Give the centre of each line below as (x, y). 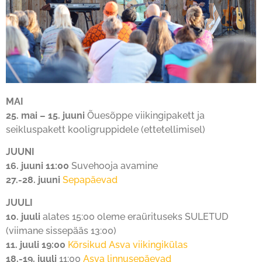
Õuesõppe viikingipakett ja (145, 115)
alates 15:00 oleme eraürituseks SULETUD (135, 216)
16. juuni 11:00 (37, 166)
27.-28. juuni (33, 180)
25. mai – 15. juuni (45, 115)
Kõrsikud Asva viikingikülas (128, 244)
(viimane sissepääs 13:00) (61, 230)
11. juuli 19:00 (36, 244)
